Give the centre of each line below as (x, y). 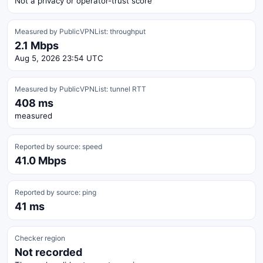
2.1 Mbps (37, 45)
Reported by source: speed (58, 146)
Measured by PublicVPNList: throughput (80, 31)
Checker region (40, 238)
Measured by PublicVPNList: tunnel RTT (80, 89)
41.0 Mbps (41, 161)
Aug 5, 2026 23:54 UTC (59, 58)
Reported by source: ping (55, 192)
